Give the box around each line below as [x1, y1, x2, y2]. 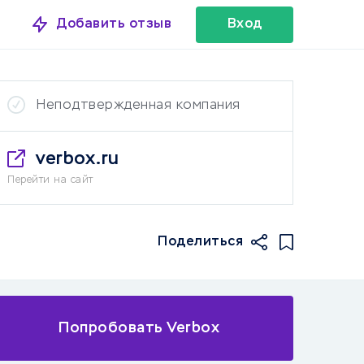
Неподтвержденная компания [37, 99, 240, 112]
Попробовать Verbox [58, 320, 219, 336]
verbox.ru [36, 150, 119, 168]
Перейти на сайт [7, 175, 93, 185]
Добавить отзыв [57, 17, 171, 31]
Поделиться [158, 235, 243, 249]
